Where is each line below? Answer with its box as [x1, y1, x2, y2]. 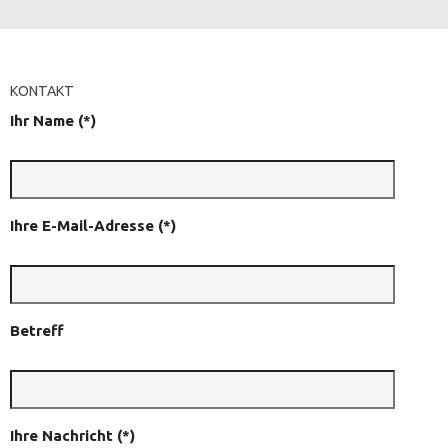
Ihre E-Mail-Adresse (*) [9, 216, 176, 234]
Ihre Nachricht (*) [9, 426, 135, 444]
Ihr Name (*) [9, 111, 96, 129]
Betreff [9, 321, 64, 339]
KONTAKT [9, 82, 74, 99]
